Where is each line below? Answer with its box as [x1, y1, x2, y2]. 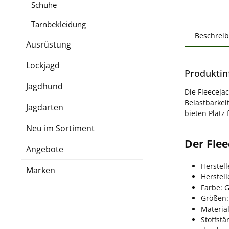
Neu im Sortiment [26, 122, 95, 134]
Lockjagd [26, 59, 60, 71]
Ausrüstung [26, 38, 71, 50]
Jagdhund [26, 80, 63, 92]
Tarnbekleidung [31, 18, 86, 29]
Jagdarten [26, 101, 63, 113]
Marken [26, 164, 55, 176]
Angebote [26, 143, 63, 155]
